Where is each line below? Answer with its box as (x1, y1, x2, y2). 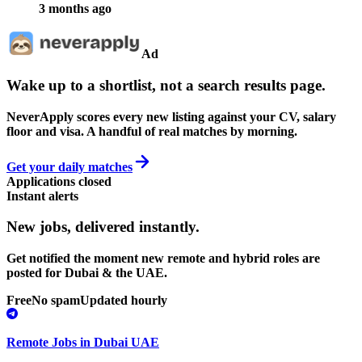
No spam (32, 293, 80, 308)
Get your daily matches (6, 159, 133, 174)
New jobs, (6, 218, 71, 236)
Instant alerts (6, 188, 78, 203)
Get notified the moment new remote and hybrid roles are (6, 251, 320, 266)
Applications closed (6, 174, 112, 188)
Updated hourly (80, 293, 167, 308)
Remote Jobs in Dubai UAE (6, 335, 159, 350)
